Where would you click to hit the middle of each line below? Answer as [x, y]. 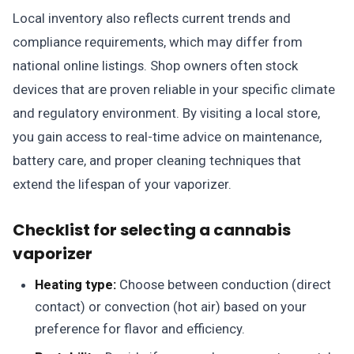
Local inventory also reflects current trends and [152, 19]
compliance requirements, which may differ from [158, 42]
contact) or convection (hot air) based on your [171, 307]
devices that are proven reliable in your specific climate [174, 90]
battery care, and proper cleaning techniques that [157, 161]
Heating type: [75, 285]
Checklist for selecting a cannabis [152, 230]
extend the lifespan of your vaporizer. [122, 185]
